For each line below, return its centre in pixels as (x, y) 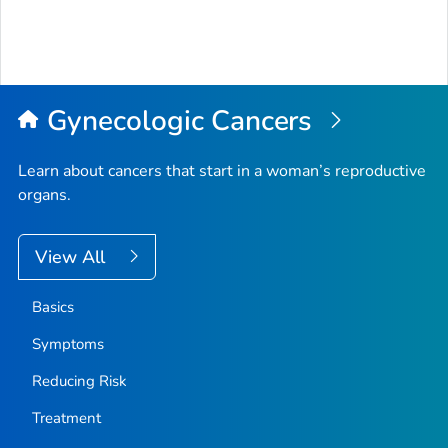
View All (72, 257)
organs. (44, 195)
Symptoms (67, 344)
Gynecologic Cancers (183, 121)
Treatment (66, 418)
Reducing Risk (79, 381)
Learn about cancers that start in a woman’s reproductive (222, 171)
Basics (52, 307)
